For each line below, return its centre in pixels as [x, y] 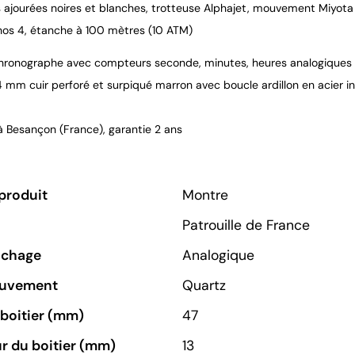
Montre [205, 195]
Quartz [204, 285]
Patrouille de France [246, 225]
